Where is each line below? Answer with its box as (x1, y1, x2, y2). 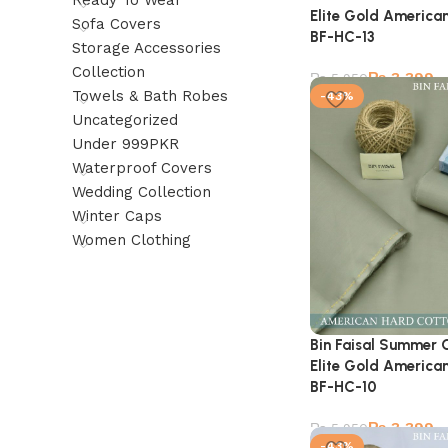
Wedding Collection (72, 183, 211, 201)
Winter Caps (72, 207, 162, 225)
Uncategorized (72, 111, 178, 129)
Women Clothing (72, 231, 191, 249)
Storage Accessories (72, 39, 221, 57)
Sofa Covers (72, 15, 161, 33)
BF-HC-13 (310, 27, 375, 46)
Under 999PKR (72, 135, 179, 153)
